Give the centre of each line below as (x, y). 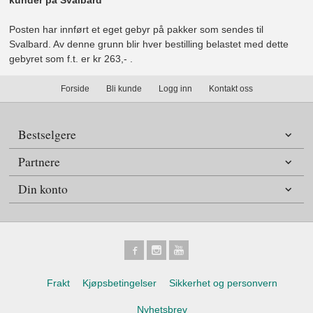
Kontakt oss (231, 89)
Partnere (39, 161)
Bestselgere (48, 134)
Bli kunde (124, 89)
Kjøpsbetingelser (119, 283)
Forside (75, 89)
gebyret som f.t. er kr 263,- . (71, 59)
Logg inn (175, 89)
